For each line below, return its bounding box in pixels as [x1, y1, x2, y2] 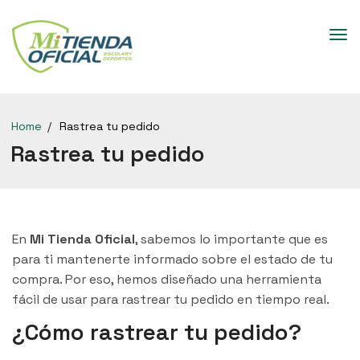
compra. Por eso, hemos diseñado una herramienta [12, 270, 321, 288]
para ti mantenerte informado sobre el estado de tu [12, 250, 333, 268]
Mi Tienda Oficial [30, 230, 135, 247]
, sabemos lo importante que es [135, 230, 328, 247]
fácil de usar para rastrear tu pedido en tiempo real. [12, 290, 329, 308]
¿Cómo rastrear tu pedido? [12, 317, 301, 346]
